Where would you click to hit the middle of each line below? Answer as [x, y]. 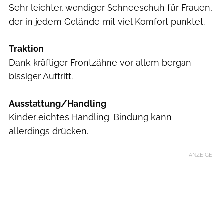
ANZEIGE [201, 155]
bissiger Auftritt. [41, 76]
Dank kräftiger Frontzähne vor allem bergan [100, 63]
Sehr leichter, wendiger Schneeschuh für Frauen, [110, 8]
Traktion [26, 49]
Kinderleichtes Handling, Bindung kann [90, 117]
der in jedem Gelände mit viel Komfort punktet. [107, 22]
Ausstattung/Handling [57, 104]
